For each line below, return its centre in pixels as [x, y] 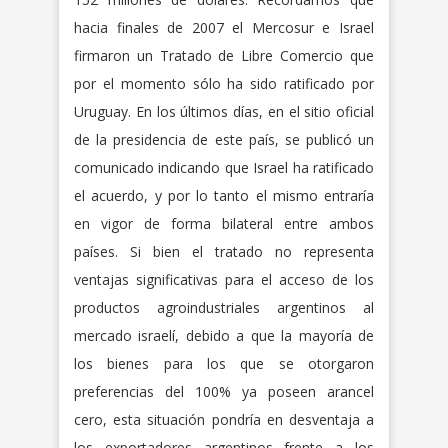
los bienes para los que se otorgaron [224, 363]
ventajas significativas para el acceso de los [224, 279]
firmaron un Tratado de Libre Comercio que [224, 55]
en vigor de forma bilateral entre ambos [224, 223]
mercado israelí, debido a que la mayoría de [224, 335]
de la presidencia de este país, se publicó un [224, 139]
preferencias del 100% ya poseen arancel [224, 391]
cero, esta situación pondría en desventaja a [224, 419]
